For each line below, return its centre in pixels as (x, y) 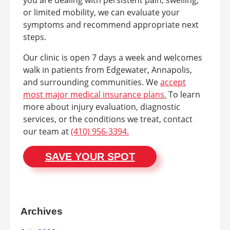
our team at (47, 131)
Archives (42, 211)
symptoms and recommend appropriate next (111, 24)
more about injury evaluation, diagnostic (102, 107)
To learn (183, 94)
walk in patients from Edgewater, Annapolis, (108, 70)
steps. (35, 37)
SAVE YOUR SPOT (90, 156)
